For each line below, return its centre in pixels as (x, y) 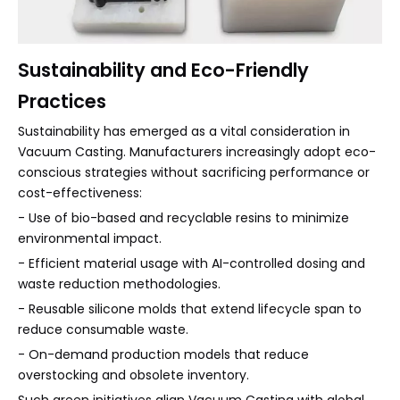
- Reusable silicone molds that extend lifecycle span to (190, 309)
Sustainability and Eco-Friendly (163, 71)
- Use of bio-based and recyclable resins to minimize (183, 218)
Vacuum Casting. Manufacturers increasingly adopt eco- (197, 152)
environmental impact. (90, 239)
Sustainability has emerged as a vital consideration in (184, 132)
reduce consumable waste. (103, 330)
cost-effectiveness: (80, 193)
